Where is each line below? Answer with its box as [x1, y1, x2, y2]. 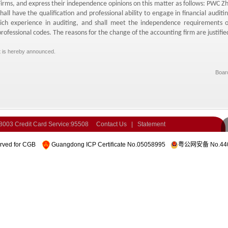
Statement [137, 120, 165, 128]
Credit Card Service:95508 [15, 120, 89, 128]
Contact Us [96, 120, 127, 128]
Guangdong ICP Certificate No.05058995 [51, 140, 165, 148]
